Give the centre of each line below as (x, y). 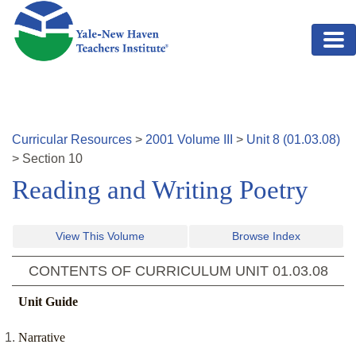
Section (45, 159)
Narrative (42, 338)
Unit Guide (48, 302)
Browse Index (266, 236)
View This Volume (100, 236)
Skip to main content (69, 9)
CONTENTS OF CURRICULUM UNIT (150, 271)
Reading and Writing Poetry (160, 190)
